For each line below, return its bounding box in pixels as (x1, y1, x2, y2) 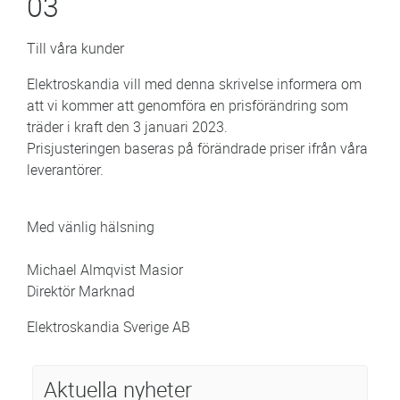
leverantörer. (27, 160, 104, 179)
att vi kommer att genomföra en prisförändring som (27, 96, 348, 115)
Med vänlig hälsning (27, 217, 154, 237)
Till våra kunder (27, 38, 124, 58)
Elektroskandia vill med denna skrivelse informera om (27, 74, 362, 94)
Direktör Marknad (27, 281, 135, 301)
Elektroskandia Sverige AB (27, 317, 190, 337)
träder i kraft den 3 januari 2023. (27, 117, 228, 137)
